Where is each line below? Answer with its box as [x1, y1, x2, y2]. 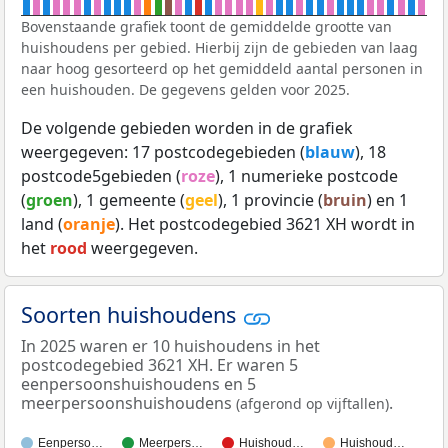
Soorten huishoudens [21, 300, 242, 330]
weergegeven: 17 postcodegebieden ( [21, 141, 305, 164]
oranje [63, 213, 115, 236]
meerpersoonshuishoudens [21, 391, 236, 414]
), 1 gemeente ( [73, 189, 185, 212]
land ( [21, 213, 63, 236]
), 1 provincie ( [218, 189, 323, 212]
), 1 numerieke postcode [215, 165, 398, 188]
